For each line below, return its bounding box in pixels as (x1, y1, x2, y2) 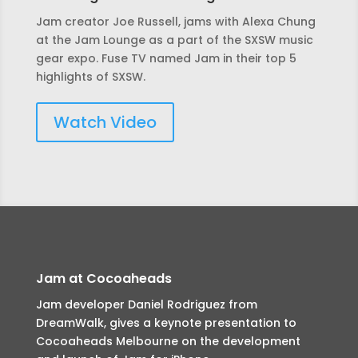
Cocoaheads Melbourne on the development (35, 332, 300, 349)
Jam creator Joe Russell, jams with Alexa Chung (35, 13, 316, 30)
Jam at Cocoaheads (35, 268, 172, 288)
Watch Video (53, 110, 157, 133)
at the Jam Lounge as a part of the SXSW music (35, 31, 313, 48)
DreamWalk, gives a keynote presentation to (35, 314, 296, 331)
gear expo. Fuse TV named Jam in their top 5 (35, 50, 296, 66)
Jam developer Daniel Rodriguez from (35, 296, 257, 312)
